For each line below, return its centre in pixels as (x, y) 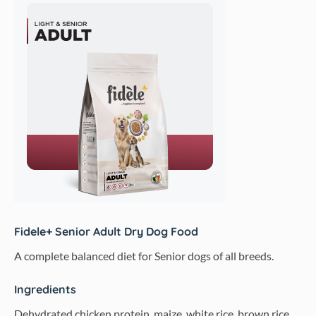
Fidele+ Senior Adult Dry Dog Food (106, 232)
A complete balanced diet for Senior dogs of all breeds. (144, 256)
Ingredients (45, 290)
